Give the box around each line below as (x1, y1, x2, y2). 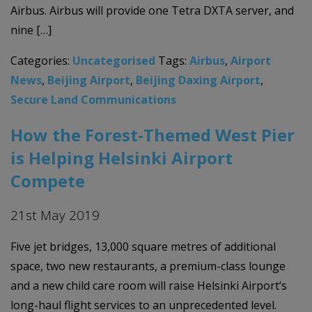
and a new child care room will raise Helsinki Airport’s (10, 278, 287, 293)
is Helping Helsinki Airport (10, 146, 233, 170)
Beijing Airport (47, 72, 130, 88)
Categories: (10, 53, 72, 69)
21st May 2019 (10, 206, 100, 224)
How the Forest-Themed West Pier (10, 123, 295, 147)
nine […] (10, 22, 52, 38)
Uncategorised (72, 53, 155, 69)
